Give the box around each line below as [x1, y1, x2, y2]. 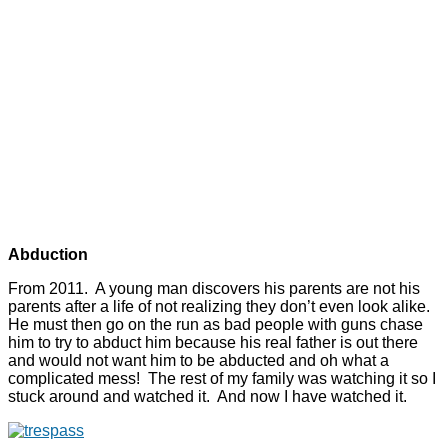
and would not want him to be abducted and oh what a [8, 352, 389, 370]
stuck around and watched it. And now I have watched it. [8, 388, 407, 406]
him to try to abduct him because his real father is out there [8, 334, 418, 352]
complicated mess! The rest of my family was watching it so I [8, 370, 436, 388]
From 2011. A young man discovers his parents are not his [8, 280, 420, 298]
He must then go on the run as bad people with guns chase [8, 316, 423, 334]
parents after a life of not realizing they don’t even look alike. [8, 298, 434, 316]
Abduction [8, 246, 88, 264]
